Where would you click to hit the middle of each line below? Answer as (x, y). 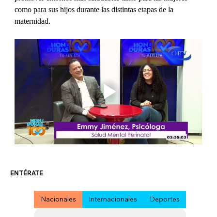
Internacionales (113, 199)
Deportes (164, 199)
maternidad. (33, 21)
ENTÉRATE (26, 173)
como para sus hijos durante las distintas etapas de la (95, 10)
